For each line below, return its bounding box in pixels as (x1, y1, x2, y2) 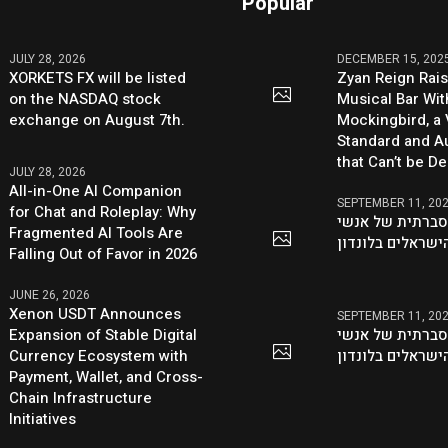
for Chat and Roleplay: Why (9, 200, 197, 223)
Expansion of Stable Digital (9, 323, 198, 346)
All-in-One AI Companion (9, 179, 183, 202)
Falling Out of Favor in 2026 (9, 242, 198, 265)
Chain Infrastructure (9, 386, 153, 409)
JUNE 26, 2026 (9, 285, 91, 304)
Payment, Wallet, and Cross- (9, 365, 204, 388)
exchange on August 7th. (9, 109, 186, 132)
